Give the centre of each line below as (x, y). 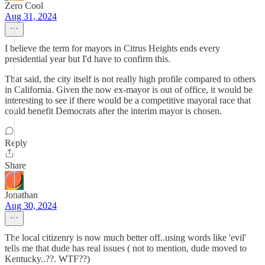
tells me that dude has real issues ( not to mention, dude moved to (126, 248)
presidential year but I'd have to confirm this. (88, 59)
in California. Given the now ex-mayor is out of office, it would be (129, 90)
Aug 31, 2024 (31, 16)
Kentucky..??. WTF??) (47, 259)
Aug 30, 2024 (31, 206)
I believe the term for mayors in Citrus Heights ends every (112, 48)
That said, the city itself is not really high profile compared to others (130, 79)
